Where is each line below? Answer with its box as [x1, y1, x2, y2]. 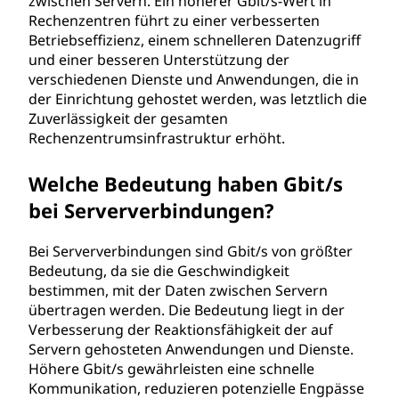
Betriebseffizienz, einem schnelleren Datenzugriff [28, 30, 361, 50]
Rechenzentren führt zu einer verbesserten [28, 11, 320, 30]
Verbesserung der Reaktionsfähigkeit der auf [28, 320, 333, 339]
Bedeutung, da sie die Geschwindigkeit [28, 261, 289, 281]
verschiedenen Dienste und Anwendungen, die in [28, 69, 359, 89]
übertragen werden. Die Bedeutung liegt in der [28, 300, 345, 320]
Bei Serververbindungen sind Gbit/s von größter [28, 241, 353, 261]
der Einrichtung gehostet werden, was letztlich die [28, 89, 367, 109]
